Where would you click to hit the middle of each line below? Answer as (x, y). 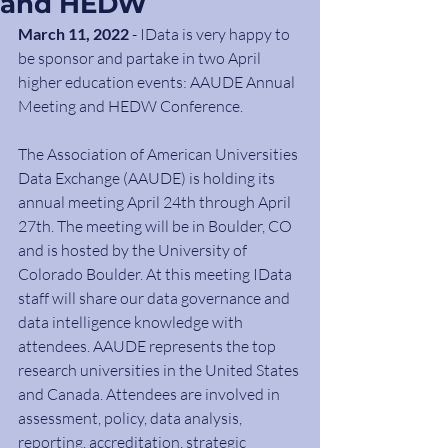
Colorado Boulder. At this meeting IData (156, 274)
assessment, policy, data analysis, (131, 418)
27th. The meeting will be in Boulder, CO (156, 226)
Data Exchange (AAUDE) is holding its (148, 178)
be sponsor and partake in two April (141, 58)
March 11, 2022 (73, 33)
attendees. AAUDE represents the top (148, 346)
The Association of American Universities (159, 154)
